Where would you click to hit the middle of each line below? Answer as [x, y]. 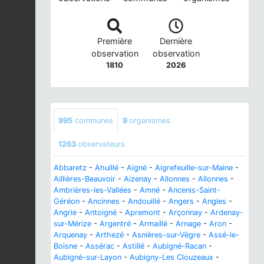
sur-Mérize [72, 223]
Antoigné [101, 212]
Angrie [65, 212]
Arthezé [110, 235]
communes [93, 120]
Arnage [188, 223]
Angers [181, 201]
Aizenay [138, 179]
